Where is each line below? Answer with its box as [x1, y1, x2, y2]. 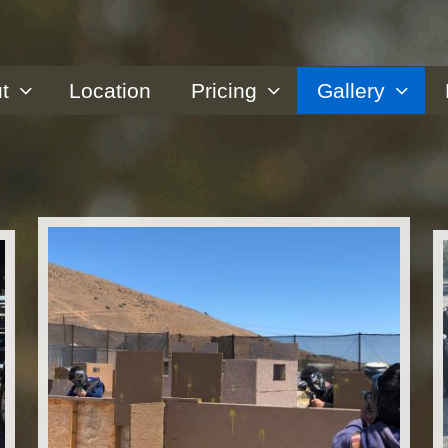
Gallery [317, 78, 385, 102]
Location [69, 78, 151, 102]
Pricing [191, 78, 257, 102]
